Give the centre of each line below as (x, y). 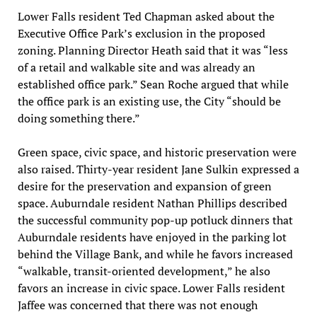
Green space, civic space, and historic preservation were (157, 152)
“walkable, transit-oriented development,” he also (144, 271)
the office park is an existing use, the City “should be (149, 101)
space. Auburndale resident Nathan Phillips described (152, 203)
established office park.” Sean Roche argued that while (153, 84)
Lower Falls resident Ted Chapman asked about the (146, 16)
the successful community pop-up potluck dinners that (155, 220)
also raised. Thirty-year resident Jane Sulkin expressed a (158, 169)
